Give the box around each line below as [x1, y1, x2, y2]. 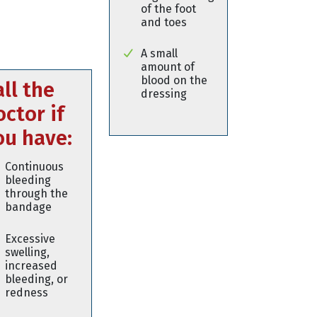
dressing [141, 87, 187, 101]
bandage [5, 200, 52, 214]
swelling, [5, 245, 50, 259]
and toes [141, 15, 187, 29]
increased [5, 258, 57, 272]
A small [141, 47, 178, 61]
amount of [141, 60, 195, 74]
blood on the [141, 74, 207, 88]
